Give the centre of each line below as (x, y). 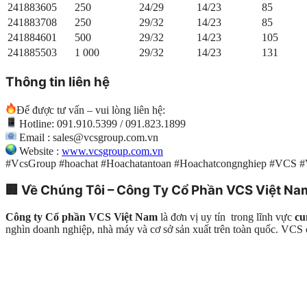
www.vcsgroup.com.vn (112, 151)
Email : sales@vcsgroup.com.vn (87, 137)
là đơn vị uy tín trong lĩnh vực (226, 217)
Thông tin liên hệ (58, 82)
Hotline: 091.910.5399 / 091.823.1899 (101, 123)
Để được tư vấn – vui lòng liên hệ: (91, 110)
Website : (39, 151)
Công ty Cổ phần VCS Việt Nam (82, 217)
